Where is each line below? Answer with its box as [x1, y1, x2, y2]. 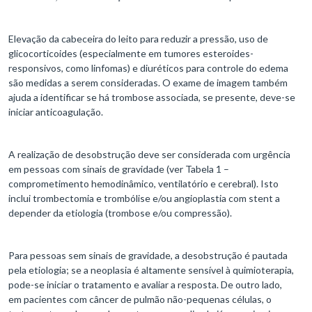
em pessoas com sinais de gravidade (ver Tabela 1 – [8, 162, 229, 175]
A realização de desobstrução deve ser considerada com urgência [8, 148, 290, 160]
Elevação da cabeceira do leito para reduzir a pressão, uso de [8, 32, 268, 45]
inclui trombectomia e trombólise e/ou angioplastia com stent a [8, 192, 280, 204]
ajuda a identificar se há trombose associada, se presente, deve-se [8, 91, 295, 103]
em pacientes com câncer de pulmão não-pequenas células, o [8, 292, 272, 305]
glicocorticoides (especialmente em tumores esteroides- [8, 47, 253, 59]
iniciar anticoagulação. [8, 105, 103, 118]
